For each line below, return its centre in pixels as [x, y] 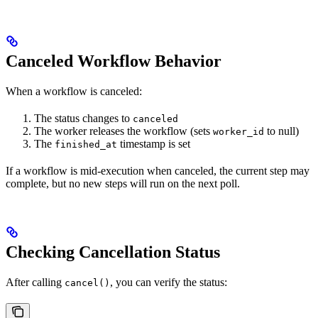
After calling [35, 282]
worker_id [238, 131]
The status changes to [83, 118]
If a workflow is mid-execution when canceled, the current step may [158, 170]
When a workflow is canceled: [74, 91]
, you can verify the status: [169, 282]
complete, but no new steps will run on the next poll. [123, 183]
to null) [281, 131]
